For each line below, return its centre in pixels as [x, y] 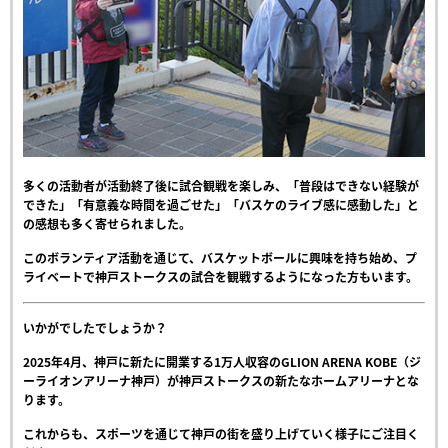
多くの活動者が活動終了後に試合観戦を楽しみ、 [155, 186]
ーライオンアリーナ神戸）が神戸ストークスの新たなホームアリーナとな [221, 381]
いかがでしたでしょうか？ [95, 328]
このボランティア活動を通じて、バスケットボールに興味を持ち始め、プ [220, 258]
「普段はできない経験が [353, 186]
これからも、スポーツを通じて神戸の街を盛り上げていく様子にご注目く [221, 434]
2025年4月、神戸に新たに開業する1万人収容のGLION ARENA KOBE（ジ [222, 362]
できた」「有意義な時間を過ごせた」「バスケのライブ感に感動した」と [221, 205]
